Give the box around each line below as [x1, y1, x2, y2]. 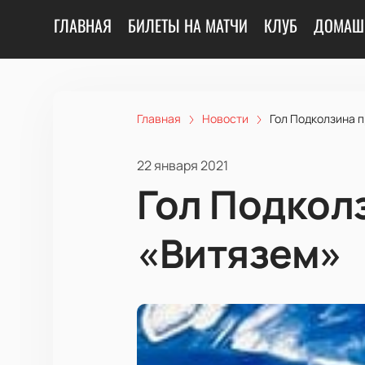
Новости [202, 111, 248, 126]
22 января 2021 [137, 156, 228, 174]
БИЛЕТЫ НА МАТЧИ [128, 13, 248, 37]
